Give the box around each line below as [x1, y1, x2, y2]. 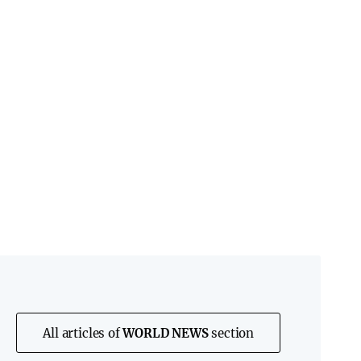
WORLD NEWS [122, 325, 209, 341]
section [208, 325, 254, 341]
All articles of [43, 325, 123, 341]
